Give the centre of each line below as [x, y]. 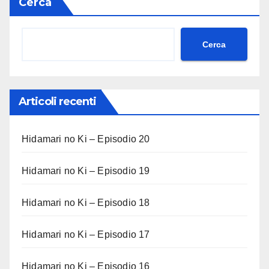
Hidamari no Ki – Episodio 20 [86, 139]
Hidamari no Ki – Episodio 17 [86, 235]
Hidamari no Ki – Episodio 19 [86, 171]
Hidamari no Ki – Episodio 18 [86, 203]
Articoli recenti [58, 102]
